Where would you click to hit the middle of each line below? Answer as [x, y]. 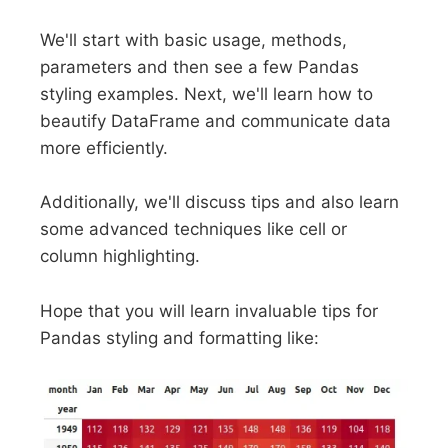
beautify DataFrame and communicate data [216, 121]
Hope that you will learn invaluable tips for [209, 310]
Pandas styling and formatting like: [180, 337]
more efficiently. [104, 148]
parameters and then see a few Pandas [200, 67]
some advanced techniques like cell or [194, 229]
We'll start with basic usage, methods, [194, 40]
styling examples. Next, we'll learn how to [207, 94]
